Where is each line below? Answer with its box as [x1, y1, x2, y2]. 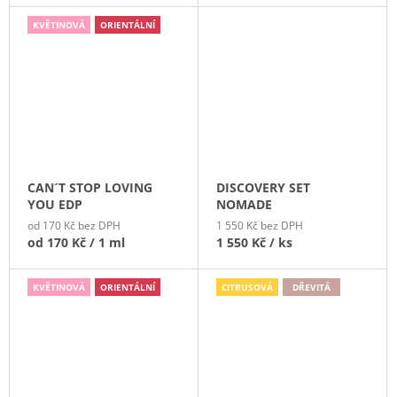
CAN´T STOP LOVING [27, 179, 152, 197]
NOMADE [216, 196, 272, 214]
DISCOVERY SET [216, 179, 310, 197]
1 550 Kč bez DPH [216, 218, 303, 234]
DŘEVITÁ [292, 281, 331, 294]
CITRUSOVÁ [222, 281, 273, 294]
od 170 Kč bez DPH [27, 218, 121, 234]
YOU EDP [27, 196, 82, 214]
